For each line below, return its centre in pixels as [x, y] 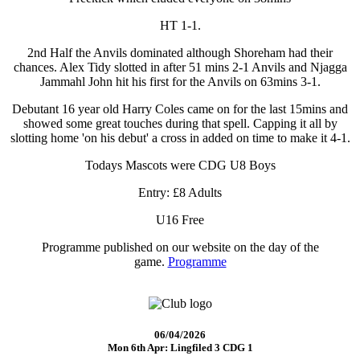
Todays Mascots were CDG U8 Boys [180, 165]
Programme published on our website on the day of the [180, 247]
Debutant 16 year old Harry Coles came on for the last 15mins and [180, 108]
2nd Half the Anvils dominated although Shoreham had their [180, 52]
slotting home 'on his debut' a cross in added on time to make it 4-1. [180, 137]
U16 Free [180, 219]
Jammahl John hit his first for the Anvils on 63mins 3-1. [180, 81]
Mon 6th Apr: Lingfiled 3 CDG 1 [180, 347]
